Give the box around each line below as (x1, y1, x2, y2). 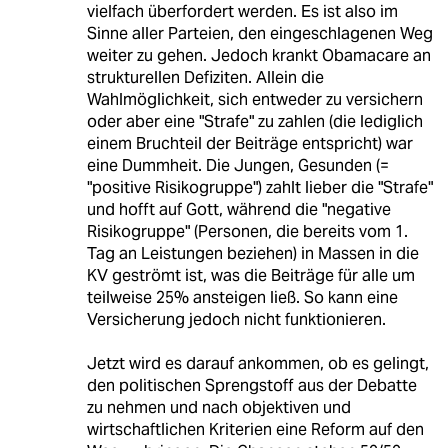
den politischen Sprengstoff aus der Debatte (86, 374, 417, 396)
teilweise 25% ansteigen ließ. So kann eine (86, 286, 398, 308)
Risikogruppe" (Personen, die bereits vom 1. (86, 220, 408, 242)
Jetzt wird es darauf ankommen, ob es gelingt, (86, 352, 429, 374)
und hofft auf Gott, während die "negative (86, 198, 391, 220)
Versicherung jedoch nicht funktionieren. (86, 308, 386, 330)
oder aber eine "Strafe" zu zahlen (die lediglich (86, 110, 423, 132)
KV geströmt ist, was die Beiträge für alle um (86, 264, 415, 286)
